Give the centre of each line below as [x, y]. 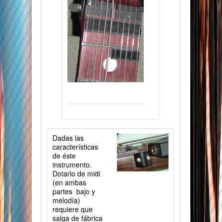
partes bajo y [74, 191]
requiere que [72, 209]
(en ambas [69, 182]
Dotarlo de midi [76, 173]
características [75, 146]
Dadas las [68, 138]
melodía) [66, 200]
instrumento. [72, 164]
